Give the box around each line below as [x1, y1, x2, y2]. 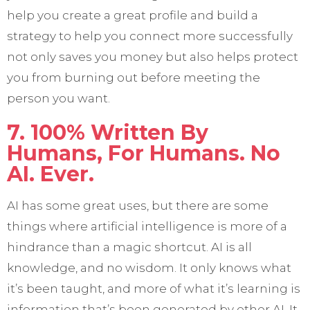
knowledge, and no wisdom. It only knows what [7, 261, 291, 275]
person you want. [7, 91, 110, 106]
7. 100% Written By [7, 120, 208, 146]
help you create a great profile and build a [7, 8, 258, 23]
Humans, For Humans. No [7, 140, 280, 167]
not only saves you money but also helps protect [7, 50, 298, 64]
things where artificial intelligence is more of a [7, 219, 287, 234]
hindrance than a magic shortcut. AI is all [7, 240, 252, 255]
